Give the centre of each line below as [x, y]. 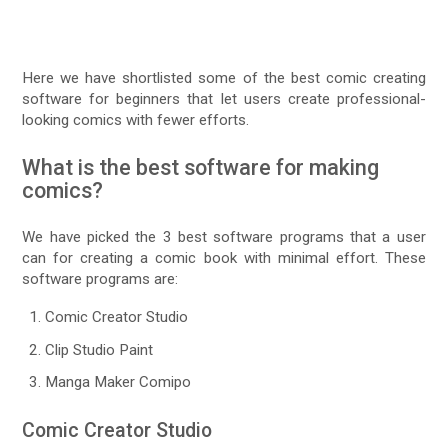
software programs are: [100, 278]
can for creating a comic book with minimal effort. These [224, 257]
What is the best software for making [201, 167]
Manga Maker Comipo [118, 382]
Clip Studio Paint [99, 349]
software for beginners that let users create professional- [224, 98]
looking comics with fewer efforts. [136, 119]
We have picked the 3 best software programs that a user [224, 236]
